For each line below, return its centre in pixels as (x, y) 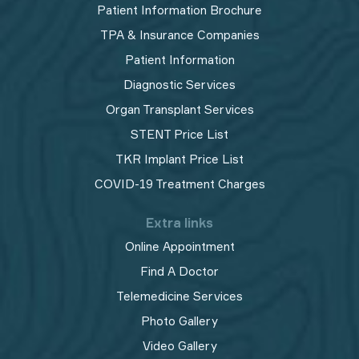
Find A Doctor (179, 271)
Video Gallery (179, 345)
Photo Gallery (179, 321)
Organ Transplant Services (179, 109)
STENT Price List (179, 134)
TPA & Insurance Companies (179, 34)
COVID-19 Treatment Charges (179, 184)
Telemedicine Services (179, 296)
